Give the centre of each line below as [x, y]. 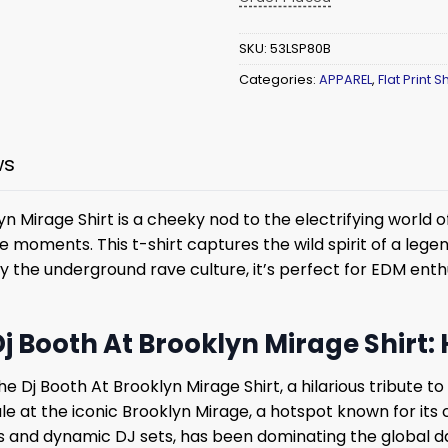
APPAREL [345, 80]
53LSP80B [300, 49]
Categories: [279, 80]
